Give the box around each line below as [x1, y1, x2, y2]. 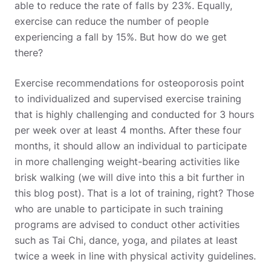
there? [15, 46, 46, 59]
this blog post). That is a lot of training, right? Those [15, 186, 254, 199]
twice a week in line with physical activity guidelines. [15, 249, 256, 262]
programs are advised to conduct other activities [15, 218, 240, 230]
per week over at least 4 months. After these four [15, 123, 241, 136]
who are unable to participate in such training [15, 202, 223, 215]
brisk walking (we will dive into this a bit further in [15, 171, 244, 183]
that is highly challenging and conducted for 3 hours [15, 108, 254, 120]
